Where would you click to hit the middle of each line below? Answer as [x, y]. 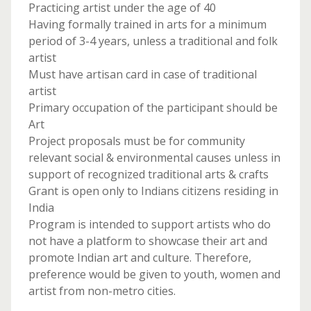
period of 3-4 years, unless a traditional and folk [153, 41]
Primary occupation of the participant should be [153, 108]
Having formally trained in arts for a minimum [147, 24]
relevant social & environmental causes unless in [154, 158]
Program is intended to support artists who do [149, 224]
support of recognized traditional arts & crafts [148, 174]
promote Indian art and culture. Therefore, [140, 258]
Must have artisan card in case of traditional [142, 74]
